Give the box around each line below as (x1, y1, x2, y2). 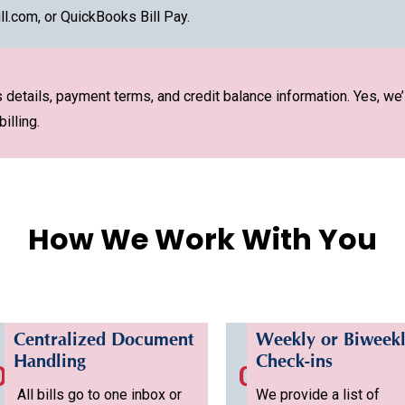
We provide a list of (255, 386, 380, 403)
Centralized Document (13, 332, 194, 353)
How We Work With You (28, 219, 377, 259)
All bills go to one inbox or (13, 386, 182, 403)
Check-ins (255, 353, 333, 375)
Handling (13, 353, 86, 375)
